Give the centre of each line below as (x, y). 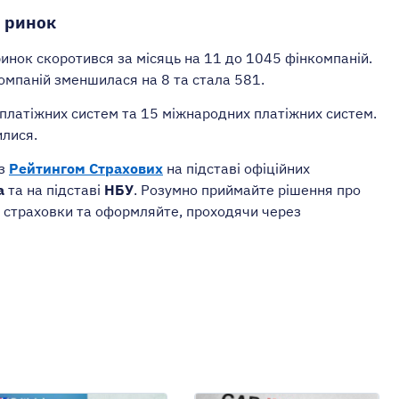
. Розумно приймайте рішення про (247, 190)
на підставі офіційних (236, 169)
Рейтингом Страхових (86, 169)
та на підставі (54, 190)
